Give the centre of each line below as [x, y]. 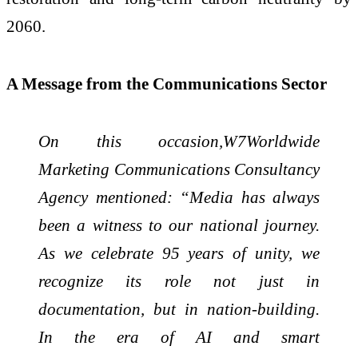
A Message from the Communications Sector [167, 84]
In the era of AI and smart [179, 336]
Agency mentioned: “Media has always [179, 197]
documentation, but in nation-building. [179, 308]
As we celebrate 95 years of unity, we [179, 253]
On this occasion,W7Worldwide [179, 141]
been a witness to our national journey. [179, 225]
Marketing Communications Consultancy [179, 169]
